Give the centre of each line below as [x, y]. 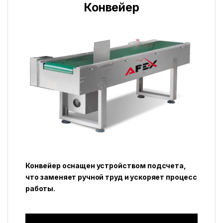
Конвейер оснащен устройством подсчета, [106, 165]
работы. [41, 188]
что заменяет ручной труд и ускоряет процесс [111, 177]
